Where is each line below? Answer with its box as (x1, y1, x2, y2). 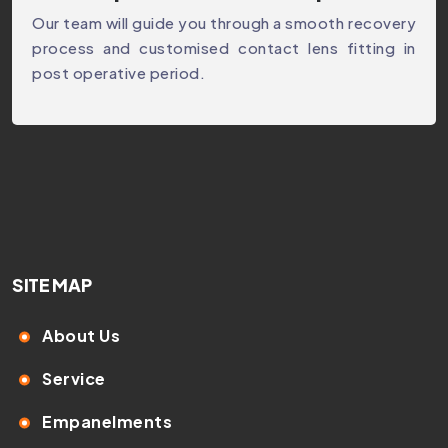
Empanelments (42, 410, 172, 432)
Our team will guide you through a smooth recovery (32, 13, 416, 33)
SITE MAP (12, 274, 92, 297)
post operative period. (32, 63, 205, 83)
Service (42, 367, 106, 389)
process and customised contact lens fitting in (32, 38, 416, 58)
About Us (42, 324, 120, 346)
